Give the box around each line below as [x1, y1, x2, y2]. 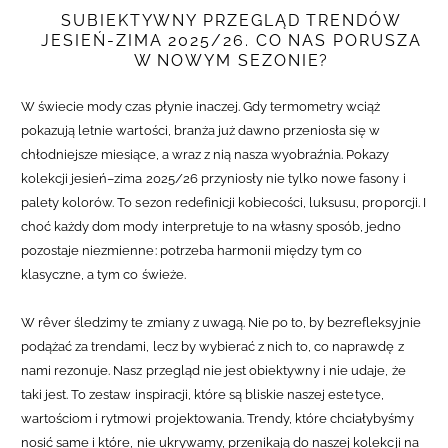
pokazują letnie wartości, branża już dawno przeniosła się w [21, 123, 381, 139]
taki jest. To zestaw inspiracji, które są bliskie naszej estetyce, [21, 387, 384, 403]
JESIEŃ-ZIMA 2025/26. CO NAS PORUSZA [41, 31, 422, 51]
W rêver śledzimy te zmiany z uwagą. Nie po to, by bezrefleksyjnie [21, 315, 421, 331]
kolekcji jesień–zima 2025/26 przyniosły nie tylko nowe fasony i [21, 171, 406, 187]
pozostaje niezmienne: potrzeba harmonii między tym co [21, 243, 363, 259]
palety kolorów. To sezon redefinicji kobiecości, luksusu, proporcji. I [21, 195, 426, 211]
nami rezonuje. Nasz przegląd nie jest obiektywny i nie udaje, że [21, 363, 406, 379]
